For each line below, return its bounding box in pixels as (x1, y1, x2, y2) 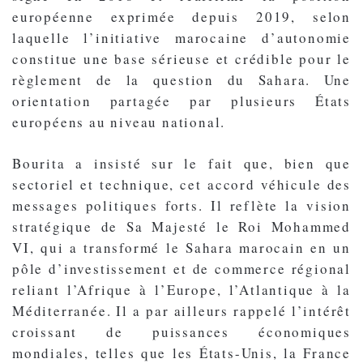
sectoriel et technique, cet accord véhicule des (12, 174, 351, 194)
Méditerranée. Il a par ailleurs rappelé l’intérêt (12, 301, 351, 320)
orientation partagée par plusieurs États (12, 91, 351, 110)
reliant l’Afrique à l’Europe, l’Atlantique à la (12, 280, 351, 299)
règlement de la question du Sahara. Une (12, 70, 351, 89)
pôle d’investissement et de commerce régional (12, 258, 351, 278)
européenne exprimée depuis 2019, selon (12, 6, 351, 26)
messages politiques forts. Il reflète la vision (12, 195, 351, 215)
